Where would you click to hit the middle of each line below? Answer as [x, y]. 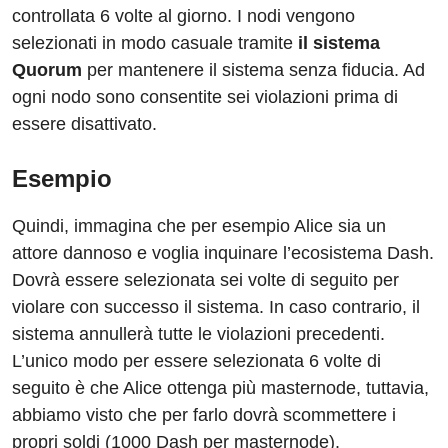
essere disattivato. [84, 124]
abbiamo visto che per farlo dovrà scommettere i [204, 415]
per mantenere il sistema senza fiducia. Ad [253, 70]
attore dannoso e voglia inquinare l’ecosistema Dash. [223, 253]
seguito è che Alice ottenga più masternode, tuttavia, [220, 388]
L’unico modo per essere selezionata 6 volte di [196, 361]
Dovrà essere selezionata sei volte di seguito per [205, 280]
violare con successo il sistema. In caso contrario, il [216, 307]
